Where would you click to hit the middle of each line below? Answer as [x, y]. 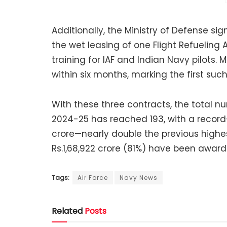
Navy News [139, 177]
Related [67, 211]
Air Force [93, 177]
